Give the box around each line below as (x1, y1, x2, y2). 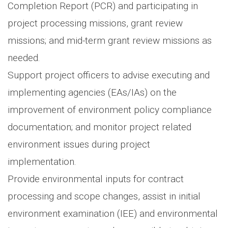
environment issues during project (8, 138, 150, 150)
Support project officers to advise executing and (8, 69, 210, 81)
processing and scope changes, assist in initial (8, 190, 201, 202)
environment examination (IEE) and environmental (8, 207, 218, 219)
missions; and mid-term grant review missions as (8, 34, 212, 46)
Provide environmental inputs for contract (8, 173, 184, 185)
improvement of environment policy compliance (8, 103, 212, 116)
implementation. (8, 155, 76, 167)
